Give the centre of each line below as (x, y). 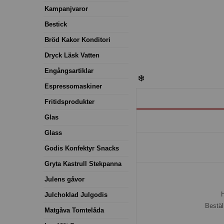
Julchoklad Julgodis (76, 194)
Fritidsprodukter (69, 101)
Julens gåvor (64, 179)
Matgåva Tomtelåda (74, 210)
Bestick (56, 24)
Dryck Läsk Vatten (72, 55)
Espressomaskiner (73, 86)
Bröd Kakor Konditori (77, 39)
